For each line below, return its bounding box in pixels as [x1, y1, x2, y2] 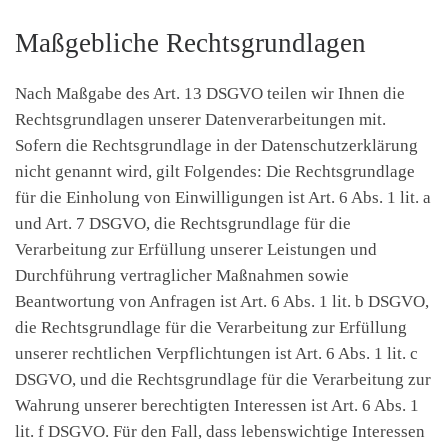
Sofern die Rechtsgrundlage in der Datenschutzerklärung [15, 136, 418, 156]
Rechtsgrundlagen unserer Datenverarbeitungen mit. [15, 110, 386, 130]
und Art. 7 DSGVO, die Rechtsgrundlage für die [15, 214, 351, 234]
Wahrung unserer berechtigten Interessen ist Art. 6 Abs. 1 [15, 396, 419, 416]
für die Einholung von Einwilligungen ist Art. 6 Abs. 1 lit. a [15, 188, 431, 208]
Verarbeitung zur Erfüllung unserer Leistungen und [15, 240, 377, 260]
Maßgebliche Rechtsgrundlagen [15, 28, 366, 59]
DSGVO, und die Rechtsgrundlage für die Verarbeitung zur [15, 370, 431, 390]
